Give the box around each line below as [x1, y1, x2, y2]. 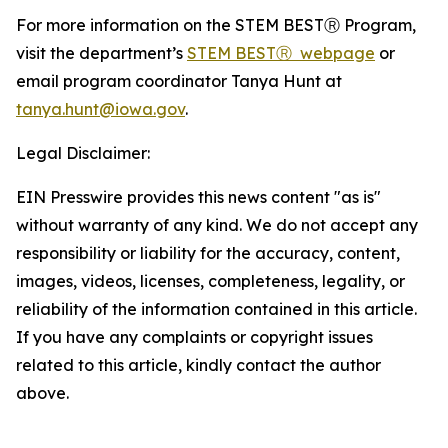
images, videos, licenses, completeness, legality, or [16, 271, 405, 291]
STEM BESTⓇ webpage [187, 43, 375, 63]
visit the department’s [16, 43, 187, 63]
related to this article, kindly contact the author [16, 355, 381, 375]
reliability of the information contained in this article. [16, 299, 417, 319]
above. [16, 383, 69, 403]
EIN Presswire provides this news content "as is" [16, 187, 381, 207]
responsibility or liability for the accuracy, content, [16, 243, 400, 263]
